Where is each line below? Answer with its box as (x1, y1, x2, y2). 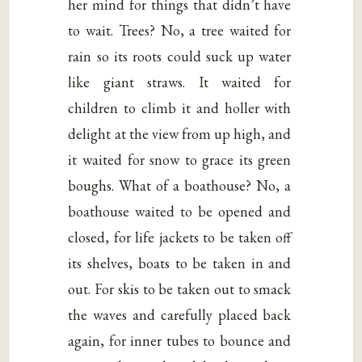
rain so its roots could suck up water (68, 46, 292, 65)
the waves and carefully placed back (68, 305, 292, 324)
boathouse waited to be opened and (68, 201, 292, 221)
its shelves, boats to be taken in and (68, 253, 292, 272)
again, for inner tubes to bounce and (68, 330, 292, 350)
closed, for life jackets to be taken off (68, 227, 292, 246)
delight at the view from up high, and (68, 124, 292, 143)
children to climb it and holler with (68, 98, 292, 117)
